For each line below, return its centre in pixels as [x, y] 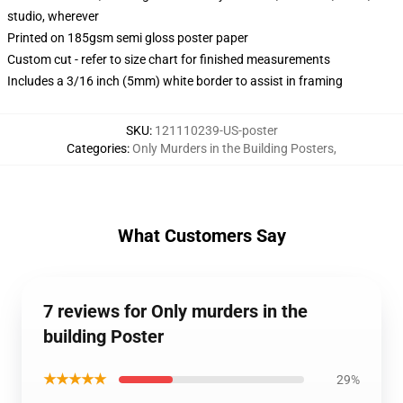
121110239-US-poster [216, 130]
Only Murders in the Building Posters [233, 148]
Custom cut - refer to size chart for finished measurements [169, 59]
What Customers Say [201, 236]
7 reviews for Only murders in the [175, 311]
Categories [97, 148]
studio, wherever [53, 16]
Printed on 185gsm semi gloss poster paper [128, 38]
